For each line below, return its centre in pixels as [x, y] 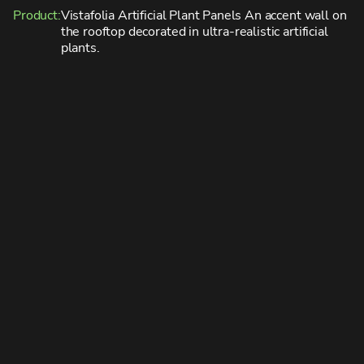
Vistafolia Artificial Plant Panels [151, 15]
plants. [80, 48]
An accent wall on [294, 15]
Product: [37, 15]
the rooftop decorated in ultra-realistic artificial [194, 32]
